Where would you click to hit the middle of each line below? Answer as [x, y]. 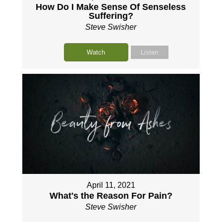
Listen [150, 52]
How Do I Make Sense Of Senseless [111, 7]
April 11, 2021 [111, 185]
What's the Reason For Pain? [111, 195]
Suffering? [111, 16]
